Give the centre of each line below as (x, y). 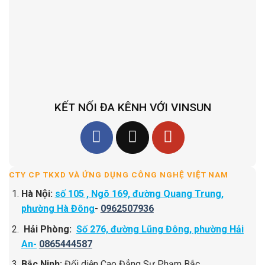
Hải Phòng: (50, 229)
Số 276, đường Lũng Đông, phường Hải (160, 229)
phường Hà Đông (58, 208)
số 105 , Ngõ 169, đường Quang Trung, (139, 193)
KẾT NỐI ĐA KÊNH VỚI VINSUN (132, 108)
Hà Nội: (38, 193)
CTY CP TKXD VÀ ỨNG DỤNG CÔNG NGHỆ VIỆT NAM (119, 175)
